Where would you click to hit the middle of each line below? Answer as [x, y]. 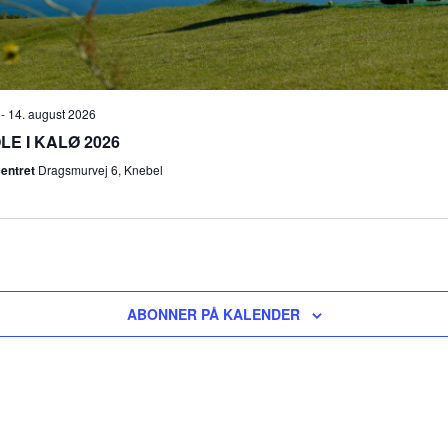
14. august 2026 [51, 113]
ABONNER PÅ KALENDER [213, 313]
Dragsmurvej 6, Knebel [100, 169]
